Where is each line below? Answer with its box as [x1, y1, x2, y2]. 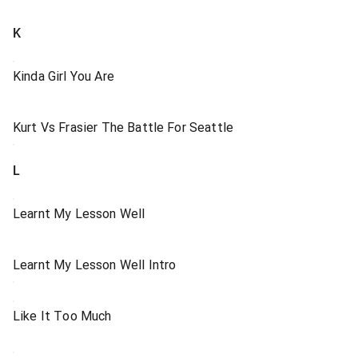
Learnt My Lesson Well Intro [13, 257, 177, 272]
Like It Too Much [13, 308, 112, 324]
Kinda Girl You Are [13, 69, 114, 84]
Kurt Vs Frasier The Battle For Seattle [13, 120, 234, 135]
